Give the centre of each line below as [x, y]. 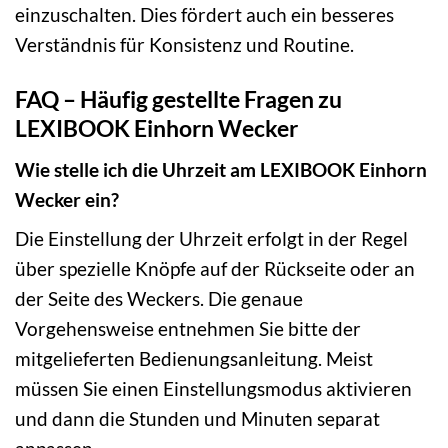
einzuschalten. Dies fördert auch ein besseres [204, 15]
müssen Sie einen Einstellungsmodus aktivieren [213, 389]
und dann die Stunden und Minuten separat [197, 419]
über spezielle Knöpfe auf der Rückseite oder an [215, 269]
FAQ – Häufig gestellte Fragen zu [178, 99]
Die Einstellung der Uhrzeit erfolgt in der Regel [211, 239]
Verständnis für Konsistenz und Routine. [184, 45]
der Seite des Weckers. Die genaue [159, 299]
